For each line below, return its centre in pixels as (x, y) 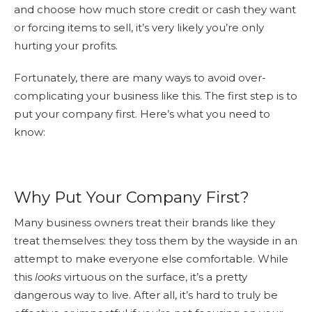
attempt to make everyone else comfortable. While (151, 258)
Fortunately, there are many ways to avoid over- (140, 77)
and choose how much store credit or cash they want (155, 9)
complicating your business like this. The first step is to (156, 95)
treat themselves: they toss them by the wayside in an (156, 240)
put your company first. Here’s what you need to (142, 114)
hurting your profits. (66, 45)
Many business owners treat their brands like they (145, 222)
